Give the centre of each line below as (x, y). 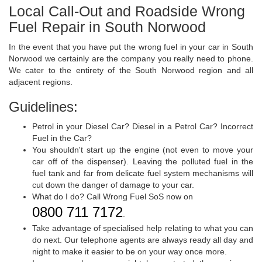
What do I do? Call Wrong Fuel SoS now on (113, 197)
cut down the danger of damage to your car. (113, 185)
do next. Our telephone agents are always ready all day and (143, 240)
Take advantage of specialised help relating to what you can (143, 228)
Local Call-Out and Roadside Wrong (127, 11)
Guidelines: (43, 107)
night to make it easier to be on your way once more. (130, 252)
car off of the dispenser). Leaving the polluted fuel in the (143, 162)
